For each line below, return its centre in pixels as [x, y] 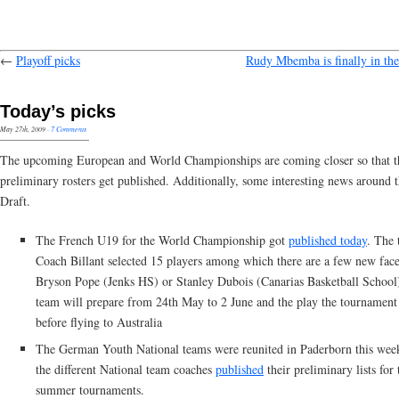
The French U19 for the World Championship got [162, 240]
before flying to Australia [99, 322]
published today [328, 240]
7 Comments [69, 129]
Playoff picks [48, 60]
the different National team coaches [126, 369]
